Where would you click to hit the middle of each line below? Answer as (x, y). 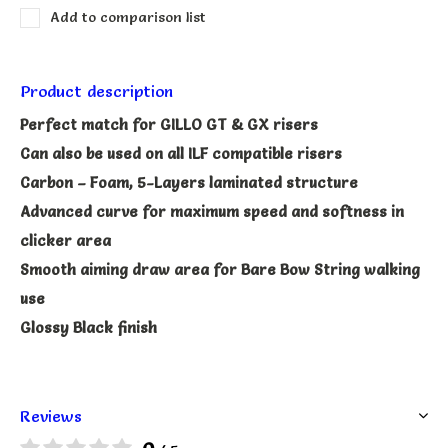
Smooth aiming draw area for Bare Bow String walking (220, 269)
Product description (96, 90)
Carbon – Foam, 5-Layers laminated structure (189, 182)
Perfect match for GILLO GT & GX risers (169, 124)
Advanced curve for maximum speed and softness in (212, 211)
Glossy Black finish (88, 327)
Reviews (51, 415)
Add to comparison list (128, 16)
